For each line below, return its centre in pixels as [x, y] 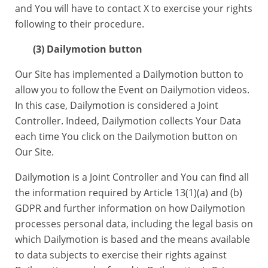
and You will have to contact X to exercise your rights [134, 8]
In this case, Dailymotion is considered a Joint [117, 105]
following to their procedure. [80, 24]
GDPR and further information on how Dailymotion [130, 208]
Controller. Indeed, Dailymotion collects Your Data [128, 121]
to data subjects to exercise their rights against [121, 255]
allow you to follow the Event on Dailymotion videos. [132, 90]
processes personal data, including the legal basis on [134, 224]
